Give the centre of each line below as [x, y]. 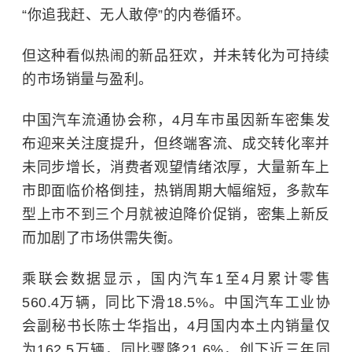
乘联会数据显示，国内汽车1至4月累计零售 [176, 279]
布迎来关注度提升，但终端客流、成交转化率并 [176, 144]
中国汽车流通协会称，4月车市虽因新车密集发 [176, 121]
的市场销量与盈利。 [88, 80]
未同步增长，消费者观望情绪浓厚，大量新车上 [176, 168]
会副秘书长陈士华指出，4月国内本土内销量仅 [176, 326]
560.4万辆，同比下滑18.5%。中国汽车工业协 [176, 303]
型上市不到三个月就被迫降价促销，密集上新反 [176, 215]
